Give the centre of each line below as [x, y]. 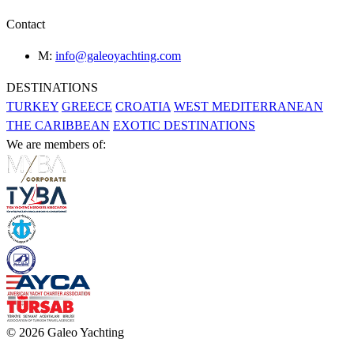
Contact [26, 24]
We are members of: [56, 145]
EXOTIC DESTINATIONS [184, 126]
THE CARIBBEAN [58, 126]
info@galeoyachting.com [118, 56]
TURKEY [32, 107]
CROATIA [143, 107]
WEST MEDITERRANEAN [249, 107]
